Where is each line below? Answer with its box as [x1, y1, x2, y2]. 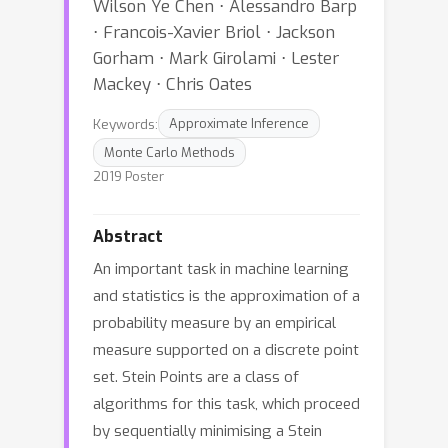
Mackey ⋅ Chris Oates [93, 73, 252, 95]
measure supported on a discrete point [93, 340, 359, 360]
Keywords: [93, 114, 158, 133]
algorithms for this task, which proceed [93, 394, 360, 414]
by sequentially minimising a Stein [93, 421, 322, 441]
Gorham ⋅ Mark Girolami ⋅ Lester [93, 47, 339, 69]
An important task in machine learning [93, 259, 349, 279]
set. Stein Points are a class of [93, 367, 299, 387]
